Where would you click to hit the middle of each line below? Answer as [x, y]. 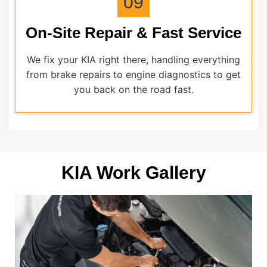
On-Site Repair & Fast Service [133, 33]
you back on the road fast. [133, 90]
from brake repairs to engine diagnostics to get [133, 75]
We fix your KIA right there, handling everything [133, 60]
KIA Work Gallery [133, 173]
